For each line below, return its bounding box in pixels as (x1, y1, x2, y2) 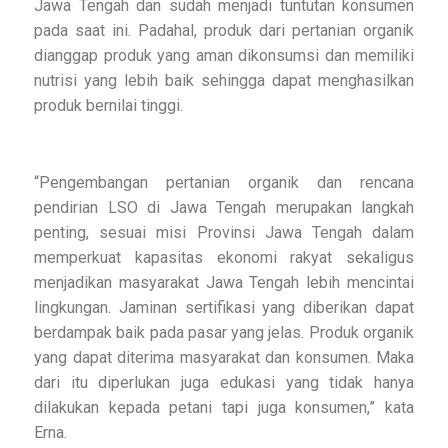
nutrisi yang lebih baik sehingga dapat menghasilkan (34, 71, 414, 91)
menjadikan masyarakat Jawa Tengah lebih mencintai (34, 273, 414, 293)
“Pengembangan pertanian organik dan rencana (34, 173, 414, 193)
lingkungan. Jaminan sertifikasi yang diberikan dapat (34, 298, 414, 318)
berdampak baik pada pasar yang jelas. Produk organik (34, 323, 414, 343)
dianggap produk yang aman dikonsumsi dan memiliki (34, 46, 414, 66)
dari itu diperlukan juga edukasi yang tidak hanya (34, 373, 414, 393)
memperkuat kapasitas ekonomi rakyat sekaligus (34, 248, 414, 268)
